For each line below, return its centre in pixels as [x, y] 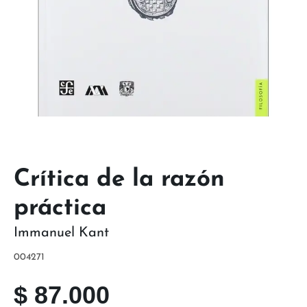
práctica [60, 208]
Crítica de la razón [119, 180]
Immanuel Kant [61, 233]
